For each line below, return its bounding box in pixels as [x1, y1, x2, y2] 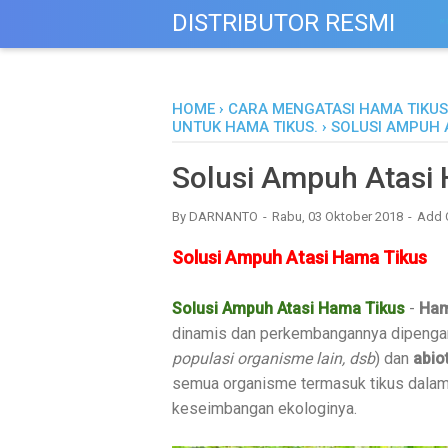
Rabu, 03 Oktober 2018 [272, 209, 406, 224]
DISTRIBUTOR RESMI [172, 9, 395, 37]
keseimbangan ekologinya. [172, 398, 357, 418]
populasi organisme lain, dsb [172, 348, 375, 368]
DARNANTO [189, 209, 258, 224]
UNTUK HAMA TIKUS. [172, 118, 318, 136]
